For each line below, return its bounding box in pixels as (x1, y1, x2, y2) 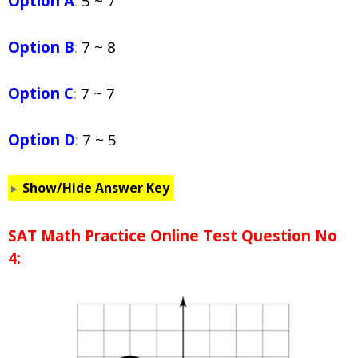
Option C (8, 83, 74, 104)
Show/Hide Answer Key (22, 179, 169, 197)
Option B (8, 37, 74, 58)
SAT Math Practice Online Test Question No (8, 225, 337, 246)
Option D (8, 129, 75, 150)
